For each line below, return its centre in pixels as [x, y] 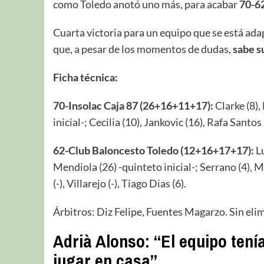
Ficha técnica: [85, 77]
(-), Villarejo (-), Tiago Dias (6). [119, 184]
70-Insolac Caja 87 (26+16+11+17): [133, 106]
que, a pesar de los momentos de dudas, [143, 49]
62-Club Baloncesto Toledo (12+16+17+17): [153, 151]
